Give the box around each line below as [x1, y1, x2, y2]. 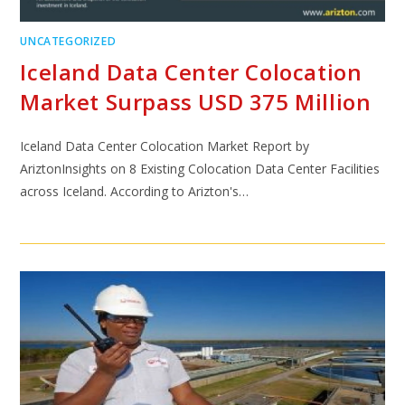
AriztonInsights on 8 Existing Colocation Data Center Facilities [20, 160, 381, 177]
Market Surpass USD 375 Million [20, 87, 372, 117]
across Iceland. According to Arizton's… [20, 183, 250, 200]
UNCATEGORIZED [20, 33, 117, 49]
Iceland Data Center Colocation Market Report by [20, 137, 310, 155]
